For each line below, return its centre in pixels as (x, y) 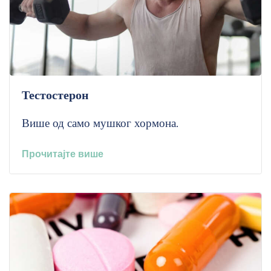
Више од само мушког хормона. (100, 123)
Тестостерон (55, 95)
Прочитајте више (63, 154)
